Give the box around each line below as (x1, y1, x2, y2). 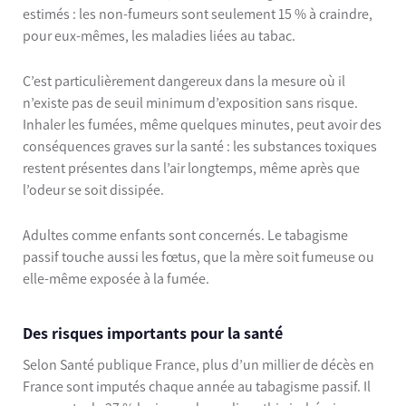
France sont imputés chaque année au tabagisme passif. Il (23, 377, 371, 395)
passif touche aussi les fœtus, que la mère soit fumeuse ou (23, 247, 374, 266)
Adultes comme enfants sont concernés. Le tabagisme (23, 226, 348, 244)
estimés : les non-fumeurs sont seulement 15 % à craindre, (23, 5, 372, 24)
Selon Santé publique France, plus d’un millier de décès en (23, 355, 374, 373)
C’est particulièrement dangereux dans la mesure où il (23, 72, 345, 90)
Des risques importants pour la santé (23, 323, 283, 343)
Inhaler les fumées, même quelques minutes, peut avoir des (23, 115, 382, 133)
